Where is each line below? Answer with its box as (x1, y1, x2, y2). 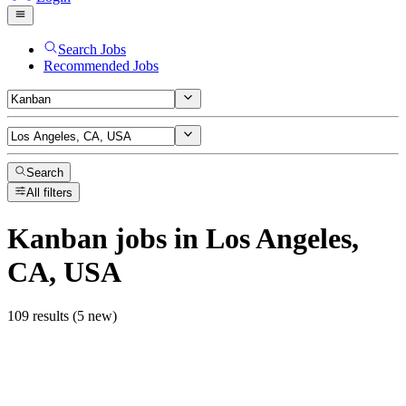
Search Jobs (58, 41, 126, 57)
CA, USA (7, 255, 121, 288)
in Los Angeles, (167, 221, 359, 255)
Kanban (7, 221, 108, 255)
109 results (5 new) (7, 308, 117, 324)
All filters (26, 186, 73, 200)
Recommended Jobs (43, 57, 159, 73)
